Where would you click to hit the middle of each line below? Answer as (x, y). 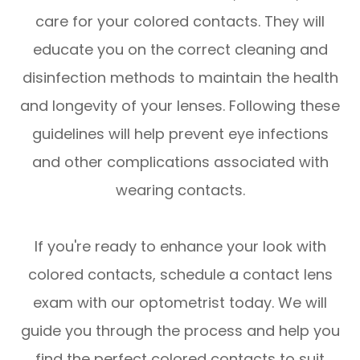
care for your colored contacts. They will (180, 22)
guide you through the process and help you (180, 331)
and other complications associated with (180, 162)
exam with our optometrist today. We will (180, 303)
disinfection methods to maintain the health (180, 78)
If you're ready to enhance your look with (180, 247)
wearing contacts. (180, 190)
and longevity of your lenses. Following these (180, 106)
